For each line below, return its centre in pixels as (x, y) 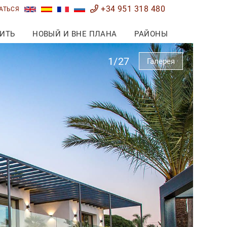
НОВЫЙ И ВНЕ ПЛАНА (75, 34)
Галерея (161, 61)
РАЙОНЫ (151, 34)
